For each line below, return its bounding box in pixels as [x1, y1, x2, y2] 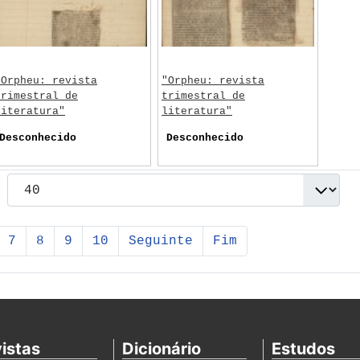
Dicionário [121, 339, 201, 358]
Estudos [272, 339, 336, 358]
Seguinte [129, 234, 193, 249]
